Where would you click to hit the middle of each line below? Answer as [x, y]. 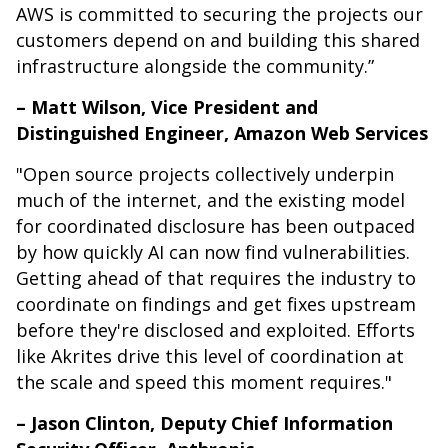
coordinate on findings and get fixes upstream [216, 304]
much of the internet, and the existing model [210, 200]
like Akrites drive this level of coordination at [210, 356]
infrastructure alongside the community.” [195, 66]
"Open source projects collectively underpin [205, 174]
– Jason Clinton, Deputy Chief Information [204, 423]
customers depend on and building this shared [218, 40]
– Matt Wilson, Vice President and [167, 107]
